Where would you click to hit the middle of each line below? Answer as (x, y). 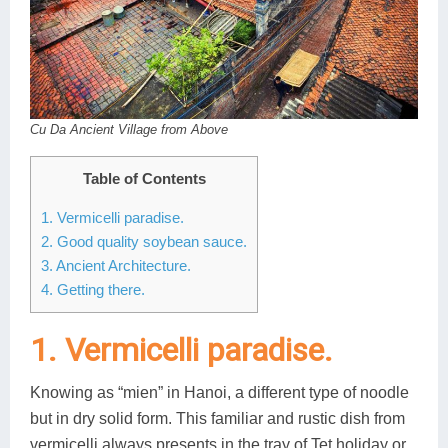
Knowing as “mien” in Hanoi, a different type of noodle (219, 393)
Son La (302, 112)
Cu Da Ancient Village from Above (129, 129)
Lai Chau (308, 26)
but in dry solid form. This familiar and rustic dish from (217, 419)
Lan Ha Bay (317, 69)
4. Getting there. (93, 290)
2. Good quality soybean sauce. (144, 242)
